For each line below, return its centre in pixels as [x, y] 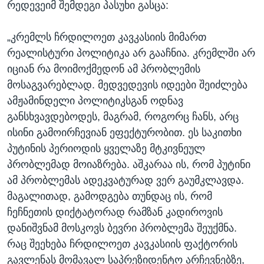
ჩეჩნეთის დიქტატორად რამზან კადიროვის [115, 212]
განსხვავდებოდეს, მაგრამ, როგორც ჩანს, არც [123, 117]
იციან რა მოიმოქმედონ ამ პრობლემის [104, 69]
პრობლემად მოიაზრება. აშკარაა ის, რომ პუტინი [129, 165]
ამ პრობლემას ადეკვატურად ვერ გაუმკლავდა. [126, 181]
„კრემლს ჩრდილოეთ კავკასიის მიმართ [107, 37]
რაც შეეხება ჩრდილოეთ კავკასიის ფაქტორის [122, 244]
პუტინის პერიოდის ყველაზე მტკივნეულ [106, 149]
